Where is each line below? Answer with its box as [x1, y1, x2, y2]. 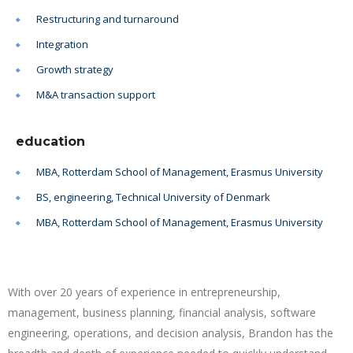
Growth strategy [36, 61, 113, 76]
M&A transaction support [36, 87, 155, 102]
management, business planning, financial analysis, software [8, 304, 316, 320]
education [16, 133, 85, 149]
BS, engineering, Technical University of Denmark [36, 189, 270, 204]
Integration [36, 36, 88, 51]
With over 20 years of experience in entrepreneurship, [8, 284, 281, 299]
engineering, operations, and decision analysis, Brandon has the [8, 325, 333, 340]
